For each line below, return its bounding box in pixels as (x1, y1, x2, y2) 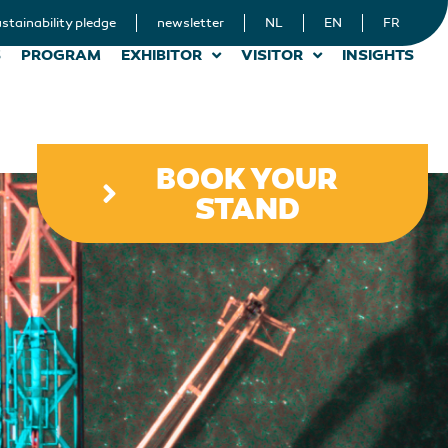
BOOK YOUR (156, 160, 339, 199)
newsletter (157, 15, 224, 31)
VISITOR (241, 46, 303, 64)
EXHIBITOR (121, 46, 202, 64)
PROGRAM (21, 46, 101, 64)
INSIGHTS (342, 46, 414, 64)
